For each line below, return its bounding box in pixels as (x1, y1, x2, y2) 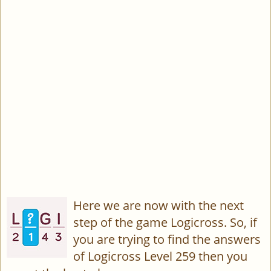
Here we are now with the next (73, 197, 244, 214)
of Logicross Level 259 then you (73, 248, 247, 264)
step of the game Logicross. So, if (73, 214, 257, 230)
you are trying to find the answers (73, 231, 261, 247)
